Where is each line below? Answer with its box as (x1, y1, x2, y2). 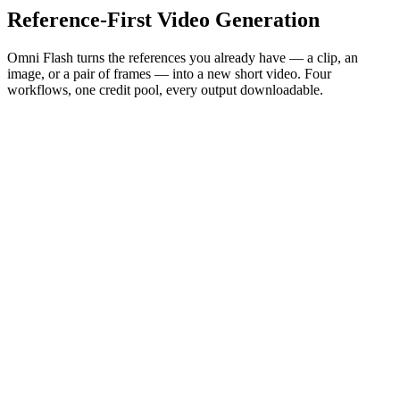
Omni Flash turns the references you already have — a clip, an (7, 50, 358, 66)
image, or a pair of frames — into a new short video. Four (7, 66, 331, 82)
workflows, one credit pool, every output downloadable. (7, 82, 323, 98)
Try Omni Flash (7, 283, 96, 299)
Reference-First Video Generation (7, 8, 320, 32)
